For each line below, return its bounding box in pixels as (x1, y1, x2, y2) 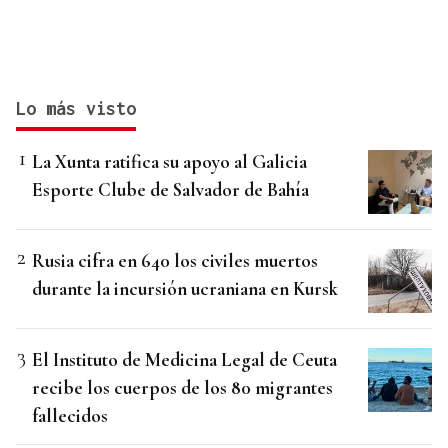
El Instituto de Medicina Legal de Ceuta (32, 348, 337, 372)
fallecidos (32, 404, 108, 428)
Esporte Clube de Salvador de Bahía (32, 178, 309, 202)
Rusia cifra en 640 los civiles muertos (32, 249, 318, 273)
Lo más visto (16, 98, 136, 120)
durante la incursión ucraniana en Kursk (32, 277, 338, 301)
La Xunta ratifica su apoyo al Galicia (32, 150, 307, 174)
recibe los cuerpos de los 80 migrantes (32, 376, 333, 400)
